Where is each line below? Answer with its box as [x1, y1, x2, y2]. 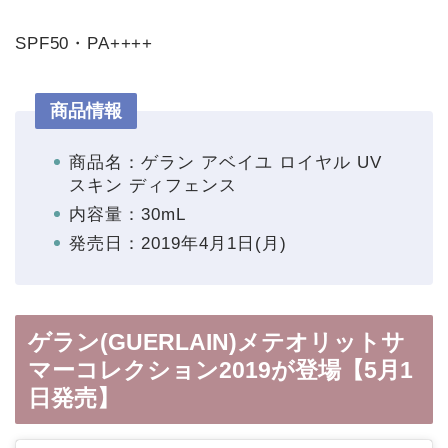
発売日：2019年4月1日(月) [69, 233, 287, 253]
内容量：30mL [69, 204, 186, 224]
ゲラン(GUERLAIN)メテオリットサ [28, 328, 405, 355]
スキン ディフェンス [69, 176, 237, 195]
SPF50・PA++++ [15, 34, 154, 53]
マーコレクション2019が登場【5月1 [28, 356, 413, 383]
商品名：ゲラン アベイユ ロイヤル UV [69, 153, 382, 172]
